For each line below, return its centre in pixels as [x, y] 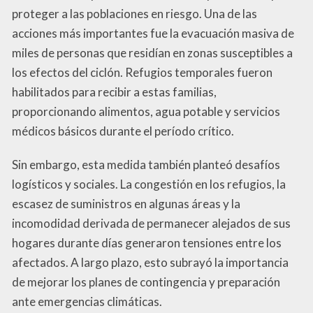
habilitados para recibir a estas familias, [114, 92]
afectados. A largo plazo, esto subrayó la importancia [150, 263]
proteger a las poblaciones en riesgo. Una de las [134, 14]
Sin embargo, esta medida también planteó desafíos [146, 165]
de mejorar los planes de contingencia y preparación [146, 282]
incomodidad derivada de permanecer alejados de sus [151, 224]
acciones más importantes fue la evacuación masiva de [153, 34]
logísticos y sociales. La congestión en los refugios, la [149, 184]
